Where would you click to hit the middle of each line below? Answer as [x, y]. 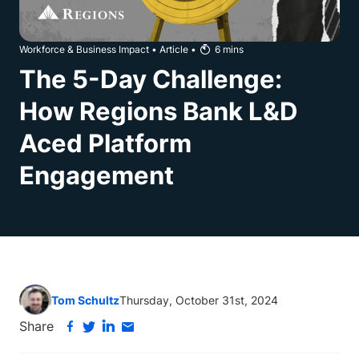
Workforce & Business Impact [84, 49]
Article [174, 49]
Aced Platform [105, 143]
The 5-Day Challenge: [151, 79]
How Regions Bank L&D [159, 111]
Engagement [97, 175]
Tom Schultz [85, 300]
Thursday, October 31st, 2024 [199, 300]
